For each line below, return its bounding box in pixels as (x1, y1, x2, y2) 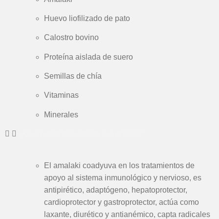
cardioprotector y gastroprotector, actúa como (44, 197, 199, 206)
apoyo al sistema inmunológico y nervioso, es (44, 173, 201, 182)
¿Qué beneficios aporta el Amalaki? (19, 130, 142, 138)
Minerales (44, 110, 78, 119)
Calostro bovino (44, 33, 99, 42)
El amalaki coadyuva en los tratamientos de (44, 161, 195, 170)
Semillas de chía (44, 72, 102, 81)
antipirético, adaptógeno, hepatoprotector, (44, 185, 187, 194)
